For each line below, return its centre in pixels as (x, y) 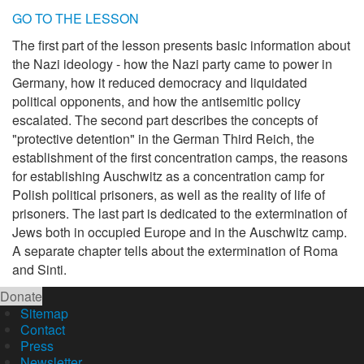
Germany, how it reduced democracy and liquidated (160, 82)
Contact (43, 329)
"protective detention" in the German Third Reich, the (163, 138)
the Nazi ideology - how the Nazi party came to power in (172, 63)
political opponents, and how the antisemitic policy (156, 101)
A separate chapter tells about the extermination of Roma (175, 250)
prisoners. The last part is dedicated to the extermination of (180, 213)
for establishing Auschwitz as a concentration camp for (168, 175)
